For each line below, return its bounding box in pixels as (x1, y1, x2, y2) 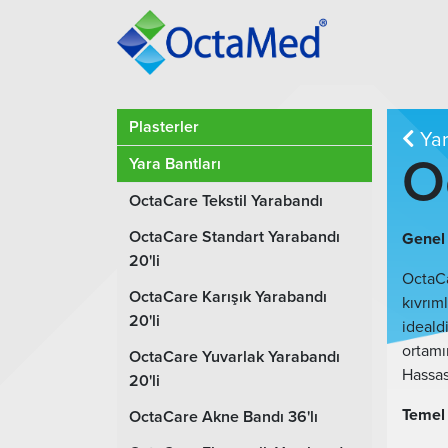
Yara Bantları (129, 154, 221, 174)
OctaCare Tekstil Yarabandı (129, 191, 323, 211)
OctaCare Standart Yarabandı (129, 227, 340, 247)
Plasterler (129, 117, 199, 137)
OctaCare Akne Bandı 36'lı (129, 407, 318, 427)
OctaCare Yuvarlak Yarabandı (129, 347, 340, 367)
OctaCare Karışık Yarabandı (129, 287, 327, 307)
